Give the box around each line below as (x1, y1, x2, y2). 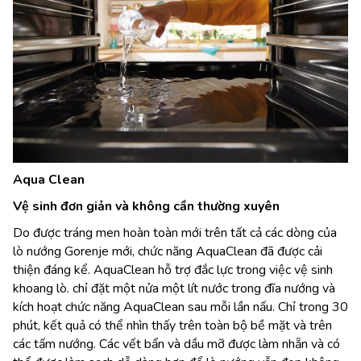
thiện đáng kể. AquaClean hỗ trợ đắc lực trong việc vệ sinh (13, 260, 333, 279)
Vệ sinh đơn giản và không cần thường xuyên (13, 197, 280, 215)
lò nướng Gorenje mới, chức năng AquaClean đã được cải (13, 242, 322, 260)
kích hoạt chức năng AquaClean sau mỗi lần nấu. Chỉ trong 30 (13, 297, 348, 316)
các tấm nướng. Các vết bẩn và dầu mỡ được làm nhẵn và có (13, 334, 340, 353)
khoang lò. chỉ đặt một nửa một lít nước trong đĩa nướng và (13, 279, 335, 297)
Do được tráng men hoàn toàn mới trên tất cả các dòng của (13, 223, 337, 242)
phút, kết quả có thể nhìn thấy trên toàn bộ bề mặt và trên (13, 316, 332, 334)
